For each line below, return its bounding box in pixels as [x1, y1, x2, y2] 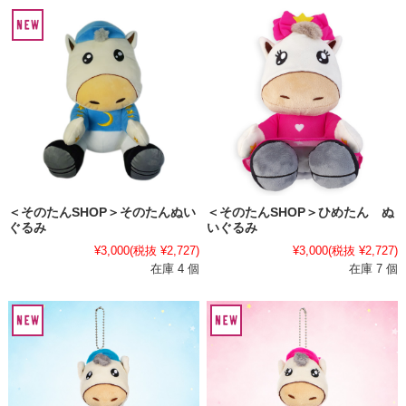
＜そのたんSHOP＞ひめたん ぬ [207, 206, 395, 220]
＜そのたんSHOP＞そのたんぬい [7, 206, 196, 220]
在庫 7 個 [349, 262, 399, 276]
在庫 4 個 [150, 262, 199, 276]
